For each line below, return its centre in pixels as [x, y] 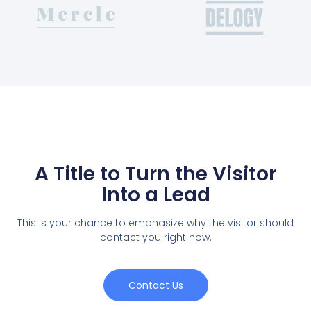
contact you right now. [155, 237]
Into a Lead [155, 194]
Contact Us [155, 285]
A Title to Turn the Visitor [155, 174]
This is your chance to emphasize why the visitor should [155, 222]
